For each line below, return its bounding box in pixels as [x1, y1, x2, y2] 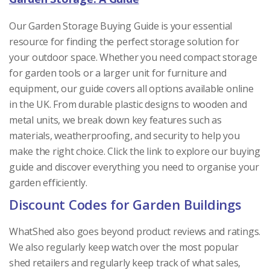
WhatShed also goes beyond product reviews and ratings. [9, 224, 261, 238]
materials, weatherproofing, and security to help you [9, 128, 240, 142]
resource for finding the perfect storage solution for [9, 34, 239, 48]
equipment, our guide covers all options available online [9, 81, 254, 95]
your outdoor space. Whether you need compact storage [9, 50, 257, 64]
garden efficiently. [9, 175, 87, 189]
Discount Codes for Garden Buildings [9, 195, 242, 213]
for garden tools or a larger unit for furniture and [9, 66, 227, 80]
